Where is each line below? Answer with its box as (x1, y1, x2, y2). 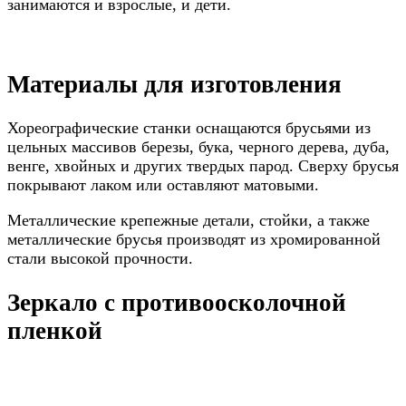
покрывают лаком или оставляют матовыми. (7, 176, 319, 195)
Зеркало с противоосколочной (7, 288, 346, 316)
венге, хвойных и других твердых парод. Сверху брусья (7, 157, 399, 176)
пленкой (7, 316, 102, 344)
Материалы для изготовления (7, 70, 342, 98)
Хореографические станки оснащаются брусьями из (7, 119, 371, 138)
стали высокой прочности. (7, 249, 193, 268)
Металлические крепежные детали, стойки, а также (7, 211, 370, 230)
